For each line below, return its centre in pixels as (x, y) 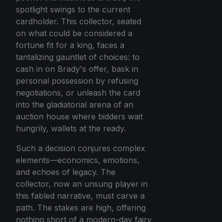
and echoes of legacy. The (66, 172)
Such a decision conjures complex (81, 148)
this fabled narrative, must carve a (80, 196)
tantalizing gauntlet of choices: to (78, 57)
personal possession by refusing (77, 81)
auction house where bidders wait (79, 117)
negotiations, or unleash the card (78, 93)
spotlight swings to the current (73, 10)
